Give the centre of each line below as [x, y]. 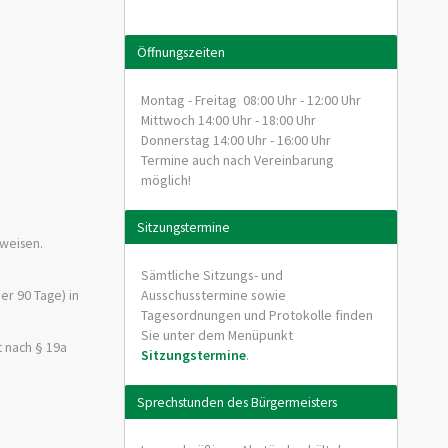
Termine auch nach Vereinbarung [237, 160]
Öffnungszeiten [180, 52]
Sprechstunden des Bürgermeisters [236, 402]
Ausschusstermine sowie [213, 295]
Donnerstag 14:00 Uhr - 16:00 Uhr [235, 140]
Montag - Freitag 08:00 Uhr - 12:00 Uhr [250, 100]
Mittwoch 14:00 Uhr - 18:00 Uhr [228, 120]
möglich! [165, 180]
